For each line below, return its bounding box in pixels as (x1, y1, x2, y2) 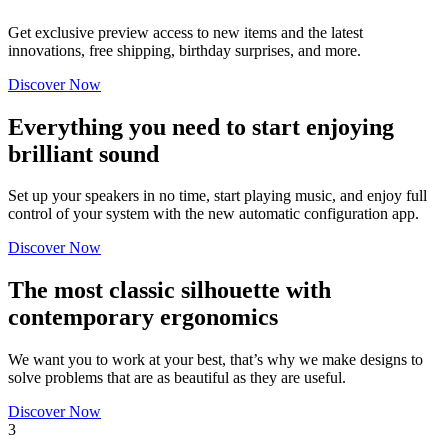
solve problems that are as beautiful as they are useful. (8, 369, 346, 387)
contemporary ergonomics (8, 304, 278, 331)
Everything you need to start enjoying (8, 113, 394, 140)
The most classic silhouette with (8, 277, 331, 304)
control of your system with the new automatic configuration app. (8, 205, 419, 223)
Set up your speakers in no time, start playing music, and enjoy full (8, 187, 427, 205)
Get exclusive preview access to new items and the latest (8, 23, 363, 41)
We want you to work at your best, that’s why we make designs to (8, 351, 423, 369)
